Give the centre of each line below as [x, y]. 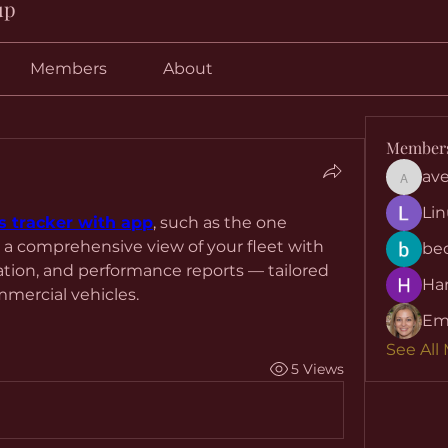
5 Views [317, 368]
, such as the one [220, 222]
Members [68, 68]
